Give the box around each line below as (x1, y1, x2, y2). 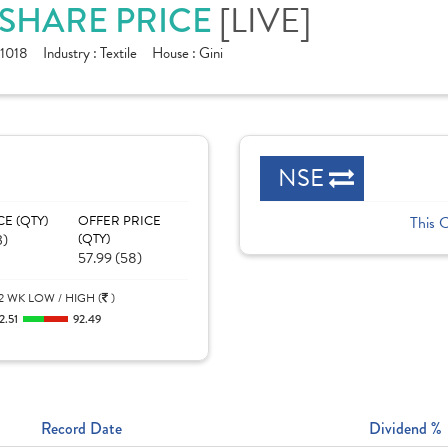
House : (152, 42, 199, 64)
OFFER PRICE (77, 211, 161, 231)
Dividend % (369, 417, 442, 440)
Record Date (41, 417, 122, 440)
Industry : (43, 42, 100, 64)
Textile (100, 42, 137, 64)
